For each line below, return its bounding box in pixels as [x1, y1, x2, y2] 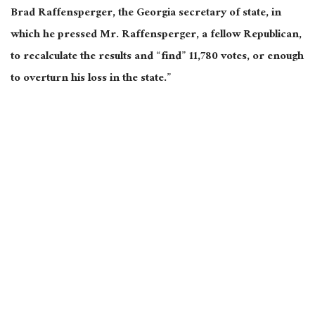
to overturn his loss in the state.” [11, 67, 172, 90]
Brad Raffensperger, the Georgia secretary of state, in [11, 2, 281, 25]
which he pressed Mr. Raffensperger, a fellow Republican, [11, 24, 302, 46]
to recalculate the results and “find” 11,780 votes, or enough [11, 46, 304, 68]
